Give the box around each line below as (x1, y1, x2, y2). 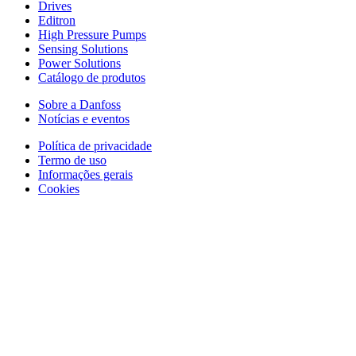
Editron (38, 13, 75, 27)
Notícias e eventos (38, 111, 130, 126)
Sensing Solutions (38, 41, 128, 56)
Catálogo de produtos (38, 70, 145, 84)
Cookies (38, 181, 79, 195)
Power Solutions (38, 56, 121, 70)
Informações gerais (38, 167, 133, 181)
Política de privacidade (38, 138, 152, 153)
